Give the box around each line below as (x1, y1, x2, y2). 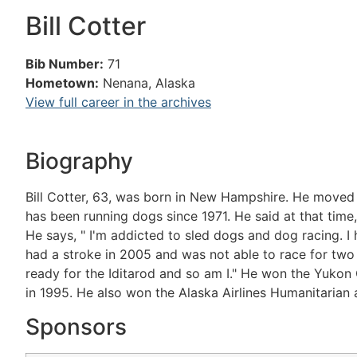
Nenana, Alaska (103, 75, 195, 91)
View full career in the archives (25, 94, 211, 110)
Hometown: (25, 75, 99, 91)
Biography (25, 147, 133, 175)
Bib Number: (25, 56, 104, 72)
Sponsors (25, 312, 127, 340)
